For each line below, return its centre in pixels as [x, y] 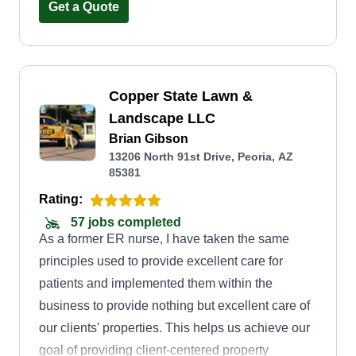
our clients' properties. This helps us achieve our [174, 328]
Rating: [61, 199]
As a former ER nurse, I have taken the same [164, 239]
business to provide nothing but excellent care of [174, 306]
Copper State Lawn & [181, 96]
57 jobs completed [124, 222]
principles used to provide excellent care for [161, 261]
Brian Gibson [149, 139]
